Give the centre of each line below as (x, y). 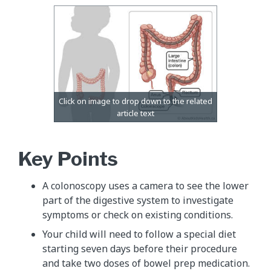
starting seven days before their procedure (140, 249)
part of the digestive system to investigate (138, 201)
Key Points (68, 159)
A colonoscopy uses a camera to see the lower (145, 186)
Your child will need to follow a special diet (139, 234)
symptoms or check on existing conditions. (138, 215)
